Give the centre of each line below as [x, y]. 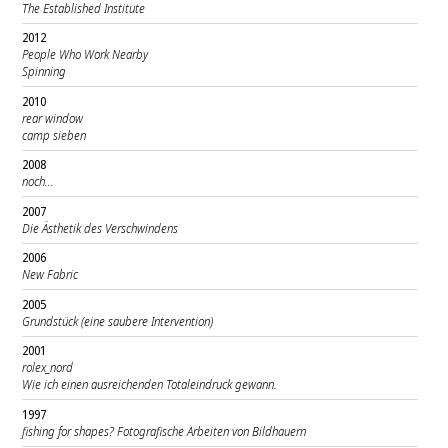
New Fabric [50, 275]
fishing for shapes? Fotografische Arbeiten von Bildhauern [164, 431]
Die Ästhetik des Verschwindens [100, 228]
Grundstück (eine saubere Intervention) [118, 321]
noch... [38, 182]
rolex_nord [48, 368]
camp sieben [54, 135]
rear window [53, 118]
